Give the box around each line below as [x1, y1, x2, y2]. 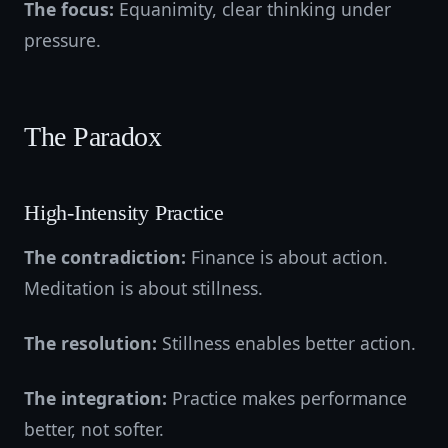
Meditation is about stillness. [24, 276, 263, 300]
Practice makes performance [167, 386, 407, 410]
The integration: [24, 386, 167, 410]
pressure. [24, 28, 101, 52]
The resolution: [24, 331, 157, 355]
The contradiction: [24, 245, 186, 269]
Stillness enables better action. [157, 331, 416, 355]
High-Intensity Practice [24, 201, 225, 225]
